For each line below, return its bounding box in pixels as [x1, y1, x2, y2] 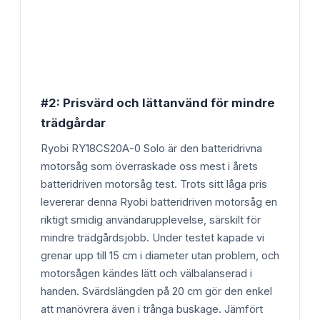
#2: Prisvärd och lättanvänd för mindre [41, 95, 275, 110]
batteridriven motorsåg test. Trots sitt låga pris [41, 177, 267, 191]
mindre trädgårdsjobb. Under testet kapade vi [41, 231, 264, 244]
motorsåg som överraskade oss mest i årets [41, 159, 258, 173]
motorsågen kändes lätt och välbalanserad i [41, 266, 252, 280]
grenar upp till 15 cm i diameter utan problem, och [41, 249, 279, 262]
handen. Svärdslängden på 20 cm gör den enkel [41, 284, 272, 298]
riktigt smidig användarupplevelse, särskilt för [41, 213, 261, 226]
